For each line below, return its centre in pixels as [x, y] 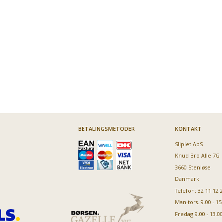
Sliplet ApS [189, 144]
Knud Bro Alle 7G [197, 156]
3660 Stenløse [193, 167]
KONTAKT [188, 128]
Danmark [187, 179]
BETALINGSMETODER [106, 128]
